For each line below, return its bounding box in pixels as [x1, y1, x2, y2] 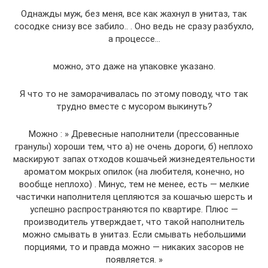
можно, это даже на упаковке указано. [53, 60, 215, 72]
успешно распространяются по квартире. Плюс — [30, 203, 238, 215]
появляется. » [105, 254, 163, 265]
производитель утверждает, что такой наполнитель [23, 216, 245, 227]
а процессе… [108, 33, 160, 44]
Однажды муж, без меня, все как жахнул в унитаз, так [21, 8, 247, 19]
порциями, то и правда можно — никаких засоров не [24, 241, 244, 252]
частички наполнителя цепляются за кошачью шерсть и [16, 191, 252, 202]
